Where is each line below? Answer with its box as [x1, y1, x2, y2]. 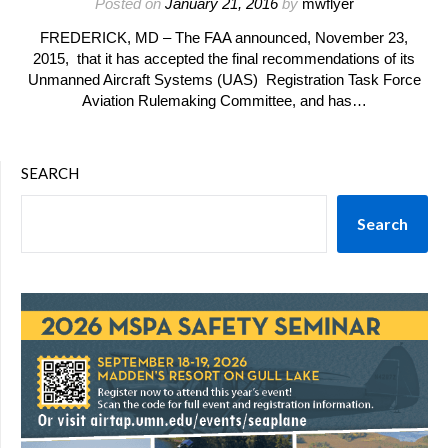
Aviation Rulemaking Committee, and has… [81, 92, 367, 109]
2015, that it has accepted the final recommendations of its [33, 50, 415, 67]
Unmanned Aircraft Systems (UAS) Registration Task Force [27, 71, 421, 88]
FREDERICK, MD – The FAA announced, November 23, [40, 29, 408, 46]
